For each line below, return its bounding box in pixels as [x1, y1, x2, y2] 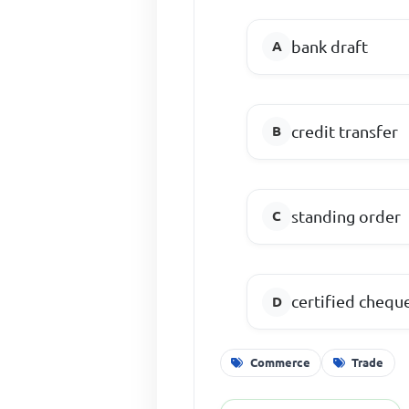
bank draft [291, 37, 369, 56]
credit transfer [291, 121, 399, 141]
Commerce [250, 355, 311, 369]
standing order [291, 206, 402, 225]
